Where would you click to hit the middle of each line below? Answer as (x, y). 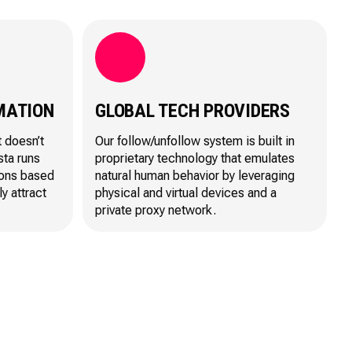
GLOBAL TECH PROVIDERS (192, 110)
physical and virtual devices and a (186, 192)
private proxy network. (156, 210)
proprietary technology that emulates (195, 158)
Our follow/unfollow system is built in (195, 141)
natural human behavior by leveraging (195, 175)
